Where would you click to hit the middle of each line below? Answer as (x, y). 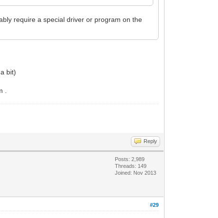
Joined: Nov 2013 (136, 173)
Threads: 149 (131, 166)
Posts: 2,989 (130, 159)
